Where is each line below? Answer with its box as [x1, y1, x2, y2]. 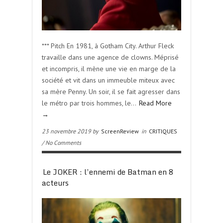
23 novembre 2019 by [42, 127, 100, 135]
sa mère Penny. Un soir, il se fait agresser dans [42, 87, 180, 96]
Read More [139, 99, 172, 108]
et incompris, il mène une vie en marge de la [42, 64, 176, 73]
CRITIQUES [149, 127, 177, 135]
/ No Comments [42, 139, 81, 146]
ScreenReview [101, 127, 139, 135]
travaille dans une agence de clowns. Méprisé [42, 53, 179, 62]
